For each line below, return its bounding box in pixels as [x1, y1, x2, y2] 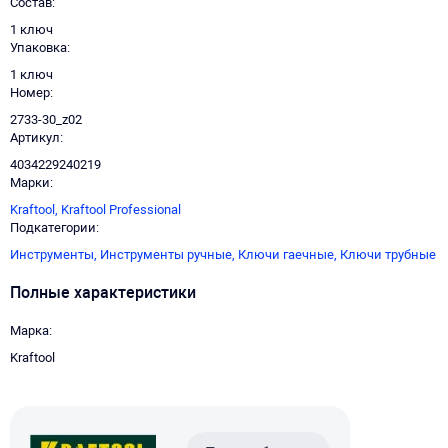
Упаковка [10, 40, 67, 55]
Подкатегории [10, 220, 96, 235]
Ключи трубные [340, 247, 436, 262]
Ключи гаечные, [238, 247, 340, 262]
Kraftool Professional [61, 202, 181, 217]
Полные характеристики [10, 283, 196, 302]
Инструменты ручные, [100, 247, 238, 262]
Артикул [10, 130, 60, 145]
